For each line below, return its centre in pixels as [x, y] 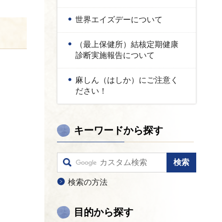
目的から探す [104, 212]
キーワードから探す [118, 130]
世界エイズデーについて [119, 20]
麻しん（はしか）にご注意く [127, 80]
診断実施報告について [115, 55]
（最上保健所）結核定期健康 [127, 44]
